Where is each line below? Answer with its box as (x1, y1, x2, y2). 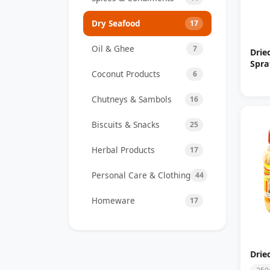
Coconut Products (92, 67, 160, 80)
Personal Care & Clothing (92, 169, 190, 181)
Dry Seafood (92, 17, 140, 29)
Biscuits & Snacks (92, 118, 160, 130)
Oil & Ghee (92, 42, 134, 54)
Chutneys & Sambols (92, 93, 172, 105)
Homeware (92, 194, 135, 206)
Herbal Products (92, 143, 155, 155)
